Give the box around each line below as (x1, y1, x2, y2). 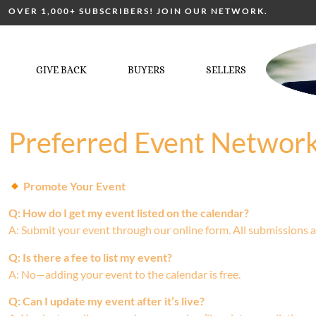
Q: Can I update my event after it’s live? (8, 294, 205, 308)
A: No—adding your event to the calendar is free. (8, 267, 241, 281)
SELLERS (205, 63, 246, 75)
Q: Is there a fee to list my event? (8, 250, 172, 264)
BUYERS (127, 63, 165, 75)
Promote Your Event (21, 179, 126, 193)
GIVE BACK (35, 63, 87, 75)
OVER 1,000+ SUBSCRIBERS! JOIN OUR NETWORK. (8, 6, 268, 16)
